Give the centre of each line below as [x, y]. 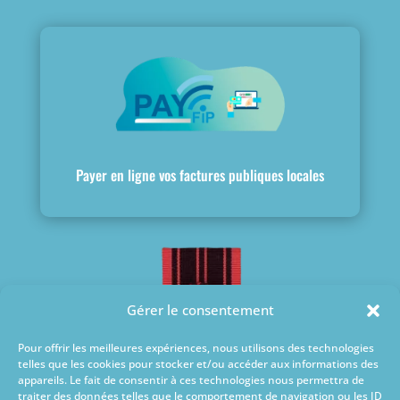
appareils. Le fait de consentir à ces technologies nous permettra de [191, 380]
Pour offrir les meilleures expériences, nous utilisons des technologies [196, 348]
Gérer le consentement [200, 310]
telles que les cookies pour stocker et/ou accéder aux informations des [198, 364]
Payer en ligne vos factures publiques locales [200, 175]
